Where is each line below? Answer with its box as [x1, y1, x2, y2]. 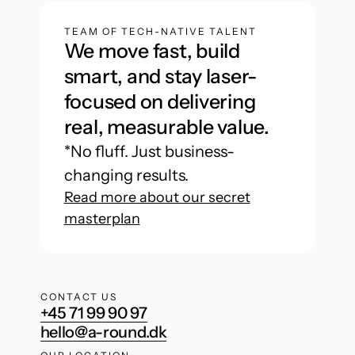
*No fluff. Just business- [63, 141, 235, 161]
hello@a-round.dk [40, 322, 167, 342]
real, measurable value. [63, 114, 269, 139]
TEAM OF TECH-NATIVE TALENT [63, 25, 257, 37]
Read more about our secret [63, 188, 250, 206]
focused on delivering [63, 89, 256, 113]
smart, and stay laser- [63, 63, 258, 88]
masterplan [63, 209, 140, 227]
